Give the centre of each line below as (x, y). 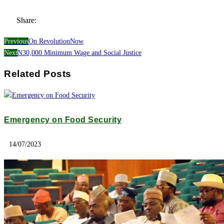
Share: (26, 20)
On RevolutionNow (56, 41)
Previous (16, 41)
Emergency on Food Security (63, 120)
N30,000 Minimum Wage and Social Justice (79, 53)
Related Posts (38, 74)
